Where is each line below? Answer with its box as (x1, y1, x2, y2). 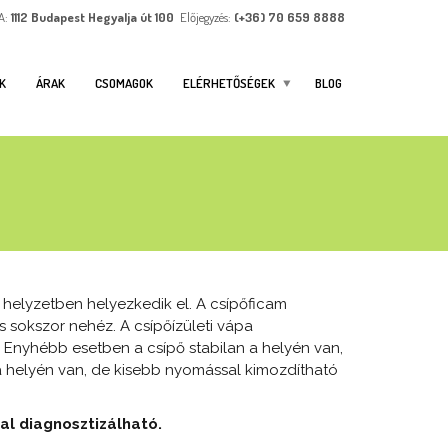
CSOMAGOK (95, 74, 153, 91)
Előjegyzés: (177, 9, 234, 25)
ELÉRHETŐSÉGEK (183, 74, 275, 91)
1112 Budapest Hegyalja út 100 (11, 9, 177, 25)
